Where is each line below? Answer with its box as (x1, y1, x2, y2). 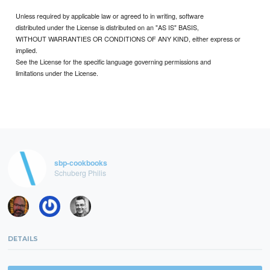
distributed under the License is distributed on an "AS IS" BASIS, (16, 22, 199, 32)
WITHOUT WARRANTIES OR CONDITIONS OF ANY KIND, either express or (16, 33, 241, 43)
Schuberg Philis (54, 167, 106, 178)
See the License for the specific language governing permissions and (16, 56, 212, 66)
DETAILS (8, 235, 39, 243)
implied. (16, 45, 38, 55)
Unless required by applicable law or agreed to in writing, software (16, 10, 204, 20)
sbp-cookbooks (54, 157, 107, 169)
